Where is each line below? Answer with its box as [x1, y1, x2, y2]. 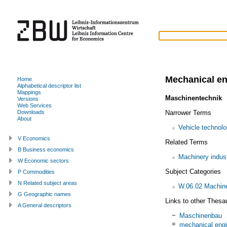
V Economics [18, 135, 50, 141]
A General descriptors [18, 202, 71, 208]
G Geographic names [18, 191, 71, 197]
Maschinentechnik [165, 94, 222, 102]
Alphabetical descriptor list [17, 82, 81, 89]
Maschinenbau [179, 211, 222, 219]
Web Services [17, 102, 52, 108]
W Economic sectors [18, 157, 69, 164]
